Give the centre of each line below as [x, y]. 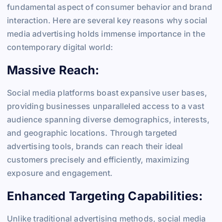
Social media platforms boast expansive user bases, [107, 93]
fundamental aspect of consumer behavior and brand [110, 7]
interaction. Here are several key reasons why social [107, 21]
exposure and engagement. [60, 173]
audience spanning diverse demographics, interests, [109, 120]
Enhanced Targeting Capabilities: [107, 196]
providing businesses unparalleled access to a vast [106, 106]
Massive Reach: [55, 70]
